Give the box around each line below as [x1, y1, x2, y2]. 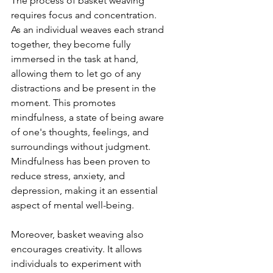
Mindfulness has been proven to [11, 155, 153, 168]
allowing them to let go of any [11, 68, 143, 80]
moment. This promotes [11, 97, 118, 109]
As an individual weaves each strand [11, 24, 166, 36]
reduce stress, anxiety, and [11, 170, 127, 182]
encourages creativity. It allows [11, 243, 144, 255]
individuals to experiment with [11, 258, 144, 270]
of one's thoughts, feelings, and [11, 126, 151, 138]
